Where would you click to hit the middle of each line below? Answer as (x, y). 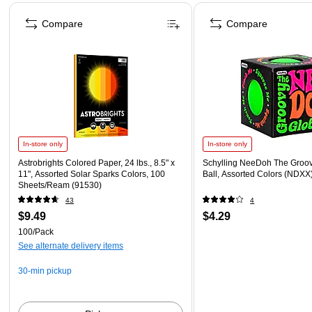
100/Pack (36, 232)
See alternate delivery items (71, 245)
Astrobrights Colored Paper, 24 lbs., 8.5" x (96, 163)
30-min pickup (45, 271)
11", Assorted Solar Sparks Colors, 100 (92, 174)
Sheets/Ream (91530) (60, 185)
